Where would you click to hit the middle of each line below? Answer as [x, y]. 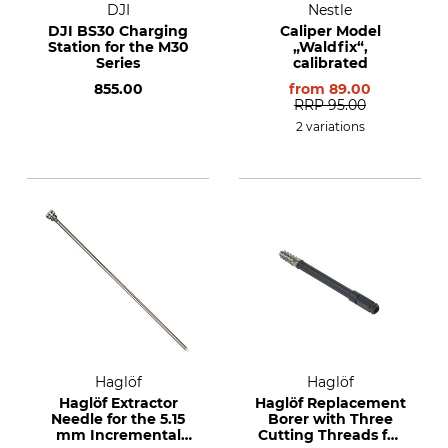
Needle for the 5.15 [118, 419]
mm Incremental [118, 435]
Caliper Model [330, 31]
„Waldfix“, [330, 47]
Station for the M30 [118, 47]
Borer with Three [330, 419]
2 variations [330, 126]
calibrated [330, 63]
